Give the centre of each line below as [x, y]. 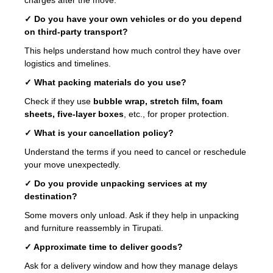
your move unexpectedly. [73, 164]
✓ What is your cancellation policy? [99, 133]
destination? [51, 196]
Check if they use [59, 101]
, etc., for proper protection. [176, 114]
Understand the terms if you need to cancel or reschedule [135, 151]
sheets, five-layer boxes [74, 114]
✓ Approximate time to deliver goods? [104, 246]
